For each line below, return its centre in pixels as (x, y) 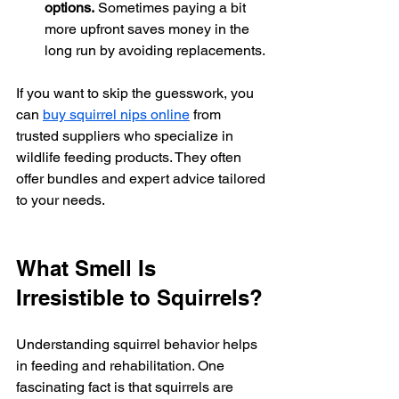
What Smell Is (89, 269)
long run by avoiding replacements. (155, 51)
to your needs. (61, 200)
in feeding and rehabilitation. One (122, 366)
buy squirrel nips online (116, 115)
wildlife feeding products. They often (130, 158)
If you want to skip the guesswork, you (137, 94)
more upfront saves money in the (149, 29)
